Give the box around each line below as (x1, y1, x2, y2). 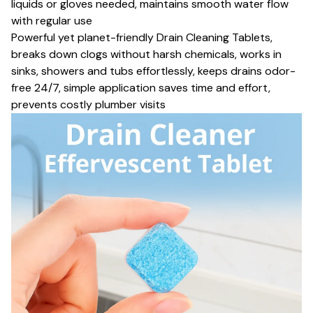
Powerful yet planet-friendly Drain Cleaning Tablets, (11, 29, 272, 45)
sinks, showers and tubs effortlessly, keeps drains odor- (11, 63, 296, 78)
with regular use (11, 13, 92, 28)
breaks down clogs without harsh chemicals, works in (11, 46, 282, 61)
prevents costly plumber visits (11, 96, 166, 112)
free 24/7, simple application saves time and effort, (11, 80, 270, 95)
